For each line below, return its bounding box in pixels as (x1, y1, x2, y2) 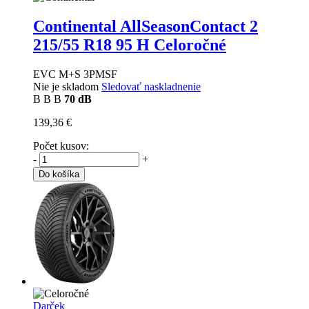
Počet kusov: (33, 139, 89, 152)
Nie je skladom (33, 80, 101, 92)
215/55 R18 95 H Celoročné (33, 35, 226, 54)
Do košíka (39, 168, 79, 179)
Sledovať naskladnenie (101, 80, 201, 92)
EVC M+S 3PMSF (33, 68, 117, 80)
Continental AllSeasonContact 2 (33, 17, 258, 35)
